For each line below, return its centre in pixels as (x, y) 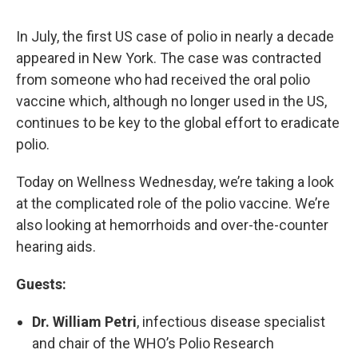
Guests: (41, 284)
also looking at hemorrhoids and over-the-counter (172, 225)
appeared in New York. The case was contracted (169, 58)
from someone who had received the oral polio (163, 79)
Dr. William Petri (84, 321)
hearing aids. (56, 246)
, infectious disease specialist (231, 321)
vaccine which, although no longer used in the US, (171, 101)
